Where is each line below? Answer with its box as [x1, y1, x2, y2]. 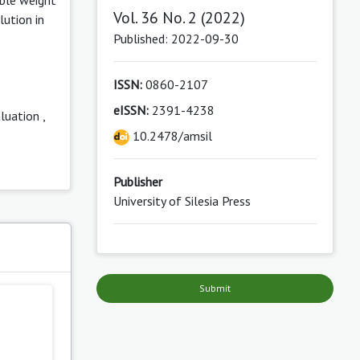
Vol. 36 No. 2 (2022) [112, 6, 245, 28]
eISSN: [112, 101, 149, 118]
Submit [198, 281, 231, 294]
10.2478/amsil [129, 127, 212, 144]
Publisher [112, 173, 162, 190]
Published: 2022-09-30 [112, 30, 239, 47]
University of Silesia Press [112, 192, 251, 209]
